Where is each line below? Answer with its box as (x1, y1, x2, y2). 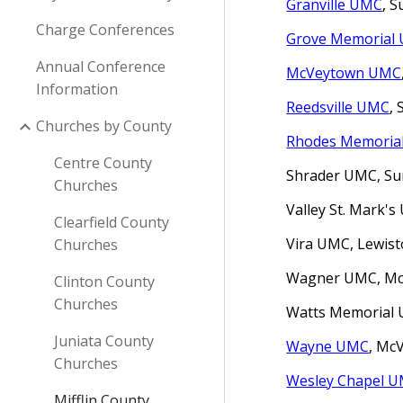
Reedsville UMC (286, 97, 390, 117)
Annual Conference (36, 57, 166, 76)
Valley (286, 200, 330, 219)
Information (36, 79, 118, 99)
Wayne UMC (286, 336, 370, 356)
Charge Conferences (36, 20, 175, 40)
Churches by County (36, 116, 172, 136)
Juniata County (54, 331, 154, 351)
